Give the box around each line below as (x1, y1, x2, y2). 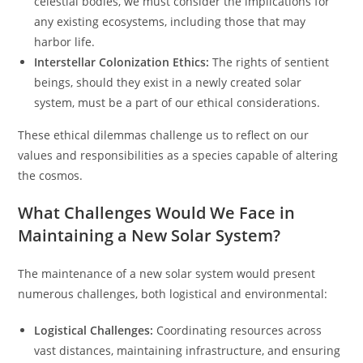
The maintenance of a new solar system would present (18, 266, 316, 281)
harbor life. (34, 34, 96, 49)
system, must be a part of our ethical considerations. (34, 95, 321, 110)
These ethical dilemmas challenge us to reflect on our (18, 127, 310, 143)
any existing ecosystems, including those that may (34, 14, 306, 29)
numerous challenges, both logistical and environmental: (18, 286, 328, 301)
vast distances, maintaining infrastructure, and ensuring (34, 343, 341, 358)
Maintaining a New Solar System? (18, 224, 281, 246)
